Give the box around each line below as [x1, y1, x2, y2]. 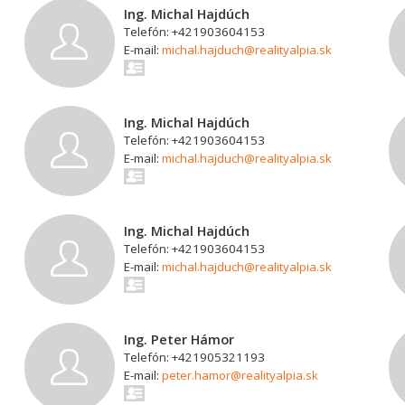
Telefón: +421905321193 [124, 349, 266, 365]
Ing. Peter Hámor [124, 330, 235, 348]
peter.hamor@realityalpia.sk [162, 367, 319, 383]
